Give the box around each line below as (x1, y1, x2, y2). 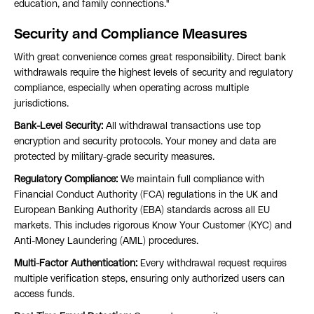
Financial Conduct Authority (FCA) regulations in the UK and (14, 190, 278, 200)
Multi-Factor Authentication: (14, 259, 137, 269)
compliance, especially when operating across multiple (14, 83, 249, 94)
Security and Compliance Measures (14, 27, 247, 42)
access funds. (14, 289, 74, 300)
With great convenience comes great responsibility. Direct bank (14, 53, 286, 63)
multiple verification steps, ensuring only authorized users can (14, 274, 285, 285)
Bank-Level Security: (14, 121, 103, 132)
